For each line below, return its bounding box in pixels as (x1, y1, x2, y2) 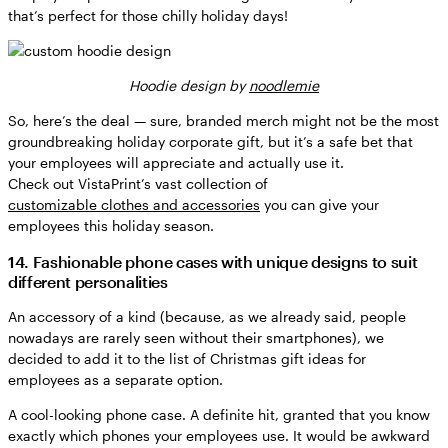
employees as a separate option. (8, 370, 227, 388)
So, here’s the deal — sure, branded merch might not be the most (8, 111, 439, 129)
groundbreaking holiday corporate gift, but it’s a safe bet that (8, 132, 413, 150)
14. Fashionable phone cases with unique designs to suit (8, 251, 418, 271)
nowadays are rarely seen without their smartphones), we (8, 328, 384, 346)
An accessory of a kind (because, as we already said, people (8, 307, 406, 325)
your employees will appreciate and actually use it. (8, 153, 348, 171)
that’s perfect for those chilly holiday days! (8, 6, 288, 24)
